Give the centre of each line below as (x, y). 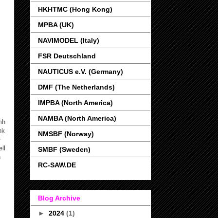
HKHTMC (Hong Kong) (75, 9)
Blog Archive (59, 198)
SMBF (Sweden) (64, 149)
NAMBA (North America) (77, 118)
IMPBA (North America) (75, 102)
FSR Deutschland (67, 56)
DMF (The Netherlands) (76, 87)
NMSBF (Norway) (66, 134)
